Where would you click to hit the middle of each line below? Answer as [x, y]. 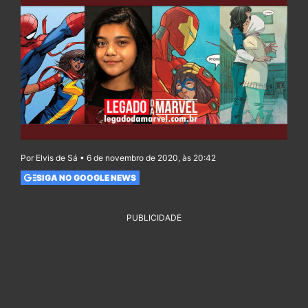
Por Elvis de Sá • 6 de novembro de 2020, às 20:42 [118, 158]
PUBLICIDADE [154, 218]
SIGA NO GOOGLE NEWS [86, 177]
